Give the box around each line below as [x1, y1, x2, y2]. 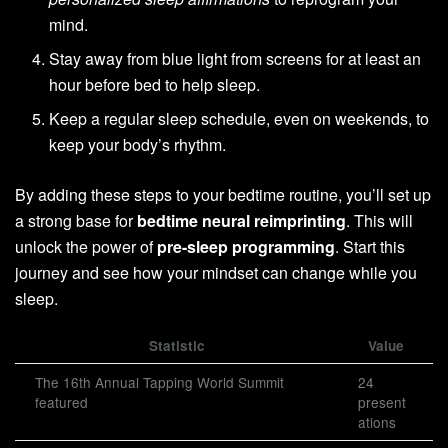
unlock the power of [15, 235, 157, 258]
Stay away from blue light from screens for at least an [49, 47, 422, 70]
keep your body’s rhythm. [49, 133, 227, 156]
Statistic [148, 336, 205, 355]
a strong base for [15, 209, 137, 232]
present [358, 392, 406, 412]
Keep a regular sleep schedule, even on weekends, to [49, 107, 430, 130]
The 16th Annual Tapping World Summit [35, 372, 284, 392]
